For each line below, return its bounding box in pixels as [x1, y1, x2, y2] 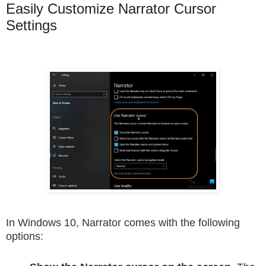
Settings [6, 17, 57, 33]
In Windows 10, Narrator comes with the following [6, 217, 240, 229]
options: [6, 230, 43, 243]
